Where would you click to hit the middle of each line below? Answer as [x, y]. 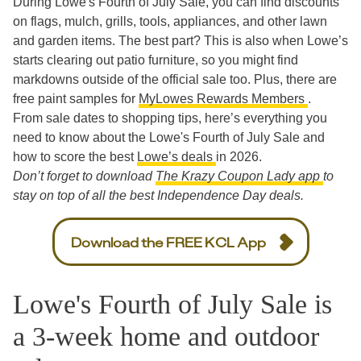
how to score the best [75, 157]
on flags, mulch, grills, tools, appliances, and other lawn [170, 21]
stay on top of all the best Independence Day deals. [158, 195]
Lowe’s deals [176, 157]
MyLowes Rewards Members [223, 99]
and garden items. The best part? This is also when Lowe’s [180, 41]
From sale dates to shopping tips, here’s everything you [170, 118]
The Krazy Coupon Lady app [239, 176]
